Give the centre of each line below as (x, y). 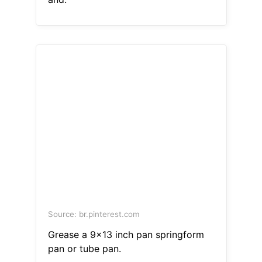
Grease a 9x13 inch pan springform (126, 235)
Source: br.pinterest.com (94, 214)
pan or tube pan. (84, 249)
